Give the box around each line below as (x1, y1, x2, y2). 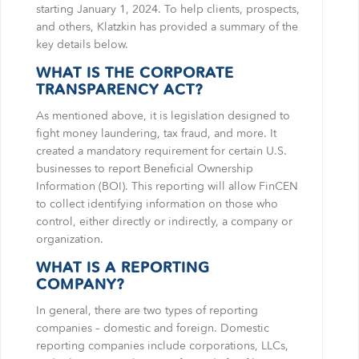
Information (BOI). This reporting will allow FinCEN (35, 181, 298, 192)
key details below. (35, 39, 128, 50)
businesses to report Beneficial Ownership (35, 163, 253, 175)
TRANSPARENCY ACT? (35, 83, 203, 98)
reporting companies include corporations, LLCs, (35, 341, 288, 352)
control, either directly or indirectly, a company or (35, 216, 292, 228)
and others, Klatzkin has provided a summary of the (35, 22, 298, 33)
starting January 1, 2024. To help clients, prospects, (35, 4, 300, 15)
